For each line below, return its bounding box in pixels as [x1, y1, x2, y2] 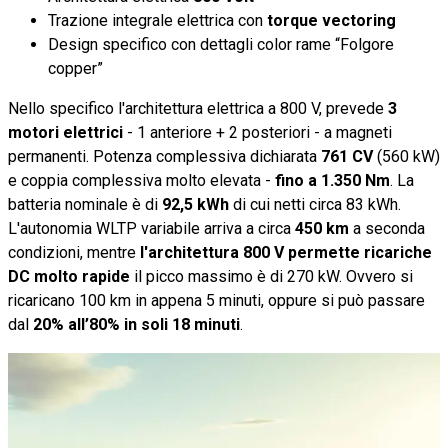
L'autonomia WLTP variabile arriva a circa [8, 218, 295, 238]
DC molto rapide [8, 266, 130, 286]
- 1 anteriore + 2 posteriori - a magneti [127, 122, 392, 142]
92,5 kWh [162, 194, 229, 214]
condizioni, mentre [8, 242, 140, 262]
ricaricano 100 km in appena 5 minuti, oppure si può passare [8, 290, 425, 310]
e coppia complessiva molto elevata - [8, 170, 275, 190]
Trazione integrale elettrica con [48, 10, 267, 30]
